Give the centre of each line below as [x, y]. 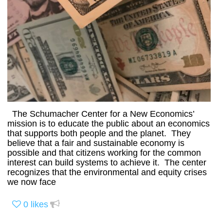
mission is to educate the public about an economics [109, 123]
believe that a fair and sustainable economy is [96, 143]
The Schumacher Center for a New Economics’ [101, 114]
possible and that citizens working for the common [104, 153]
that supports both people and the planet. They [99, 133]
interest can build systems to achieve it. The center [107, 162]
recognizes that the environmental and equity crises [107, 172]
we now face [32, 182]
